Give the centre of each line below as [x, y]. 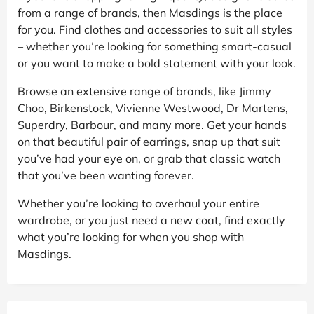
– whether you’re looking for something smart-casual [155, 46]
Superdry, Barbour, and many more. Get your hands [152, 124]
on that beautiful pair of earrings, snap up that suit [149, 141]
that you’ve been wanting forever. [106, 175]
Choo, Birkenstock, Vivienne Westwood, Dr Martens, [153, 108]
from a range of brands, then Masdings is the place [150, 12]
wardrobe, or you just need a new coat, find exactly [151, 220]
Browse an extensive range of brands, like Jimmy [144, 91]
